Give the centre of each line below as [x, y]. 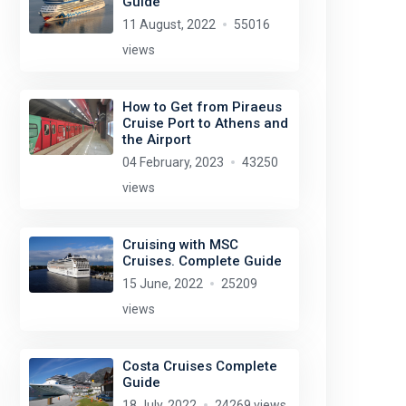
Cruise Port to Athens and [205, 123]
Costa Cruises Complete [199, 366]
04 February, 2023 [173, 162]
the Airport [156, 140]
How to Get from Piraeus [202, 107]
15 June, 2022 [162, 284]
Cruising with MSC [180, 245]
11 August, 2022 [169, 24]
